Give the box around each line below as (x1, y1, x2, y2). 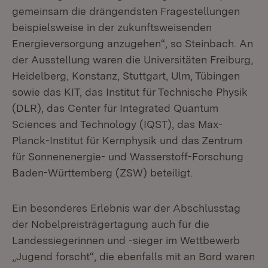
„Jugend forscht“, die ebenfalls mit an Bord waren (12, 250, 255, 263)
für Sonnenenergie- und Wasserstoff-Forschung (12, 150, 243, 163)
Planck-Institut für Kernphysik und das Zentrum (12, 134, 242, 147)
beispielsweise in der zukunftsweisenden (12, 21, 212, 33)
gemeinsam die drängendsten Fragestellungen (12, 5, 240, 17)
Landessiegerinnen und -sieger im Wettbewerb (12, 234, 240, 246)
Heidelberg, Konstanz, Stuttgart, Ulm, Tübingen (12, 69, 240, 82)
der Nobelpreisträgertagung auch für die (12, 218, 209, 230)
